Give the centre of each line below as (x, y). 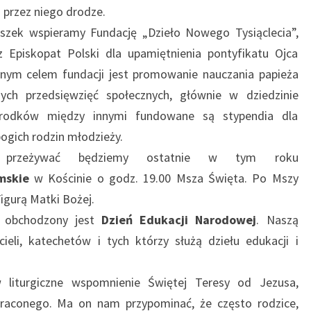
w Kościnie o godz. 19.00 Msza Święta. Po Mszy (163, 178)
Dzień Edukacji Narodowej (179, 220)
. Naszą (277, 220)
